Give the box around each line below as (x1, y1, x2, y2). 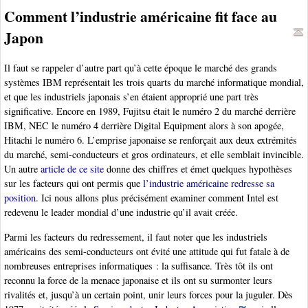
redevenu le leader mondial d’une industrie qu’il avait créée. (4, 206, 238, 219)
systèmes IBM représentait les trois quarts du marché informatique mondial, (4, 76, 304, 89)
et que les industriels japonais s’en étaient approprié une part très (4, 90, 258, 104)
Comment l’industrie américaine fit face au (4, 5, 277, 27)
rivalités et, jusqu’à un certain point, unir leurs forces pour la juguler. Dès (4, 287, 293, 301)
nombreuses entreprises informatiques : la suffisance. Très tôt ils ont (4, 258, 273, 272)
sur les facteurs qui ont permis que (4, 177, 143, 190)
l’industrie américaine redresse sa (143, 177, 274, 190)
